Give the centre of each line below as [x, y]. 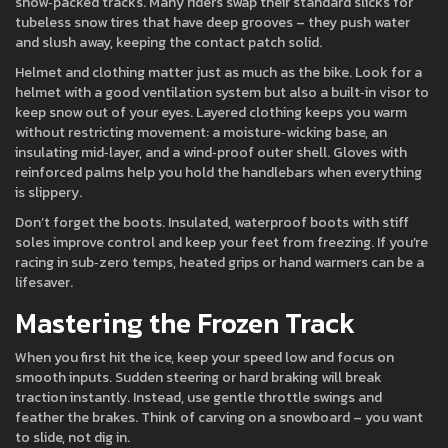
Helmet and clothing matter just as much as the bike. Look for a [218, 72]
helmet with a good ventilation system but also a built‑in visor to [222, 92]
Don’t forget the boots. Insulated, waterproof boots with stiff [212, 222]
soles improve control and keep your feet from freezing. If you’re [221, 242]
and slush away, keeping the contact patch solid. [168, 42]
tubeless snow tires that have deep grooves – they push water [212, 22]
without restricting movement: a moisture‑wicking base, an [201, 132]
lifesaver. [44, 282]
